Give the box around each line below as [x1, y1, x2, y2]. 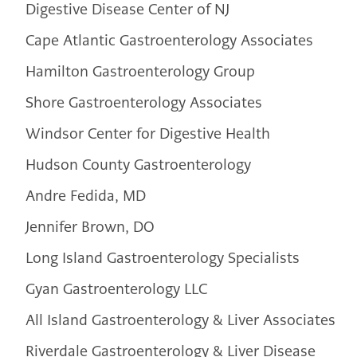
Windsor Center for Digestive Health [25, 124, 270, 144]
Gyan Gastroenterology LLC [25, 279, 207, 300]
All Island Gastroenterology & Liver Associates [25, 310, 335, 331]
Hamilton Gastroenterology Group [25, 61, 255, 82]
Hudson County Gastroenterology [25, 155, 251, 175]
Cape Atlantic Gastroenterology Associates [25, 30, 313, 51]
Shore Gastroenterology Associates [25, 92, 262, 113]
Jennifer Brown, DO [25, 217, 155, 237]
